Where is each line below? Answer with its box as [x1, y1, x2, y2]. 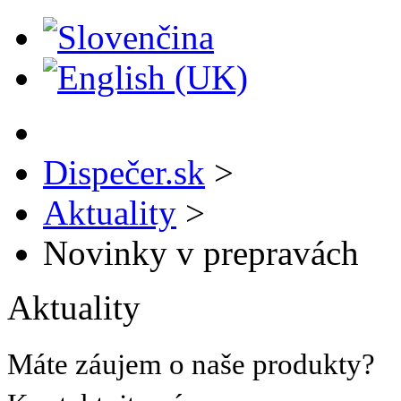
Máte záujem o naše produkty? [7, 348, 375, 380]
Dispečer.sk [43, 153, 205, 192]
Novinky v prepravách [43, 234, 359, 272]
